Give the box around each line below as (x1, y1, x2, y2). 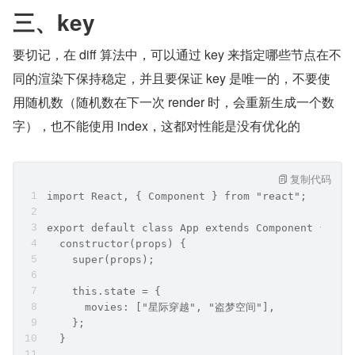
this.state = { (47, 285, 161, 297)
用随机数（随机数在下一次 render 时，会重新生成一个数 (13, 93, 334, 111)
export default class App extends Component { (47, 222, 326, 234)
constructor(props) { (47, 238, 186, 250)
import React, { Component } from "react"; (47, 190, 307, 202)
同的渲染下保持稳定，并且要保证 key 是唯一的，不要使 (13, 69, 330, 87)
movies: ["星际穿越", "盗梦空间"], (47, 301, 275, 313)
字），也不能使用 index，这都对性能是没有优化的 (13, 116, 300, 135)
